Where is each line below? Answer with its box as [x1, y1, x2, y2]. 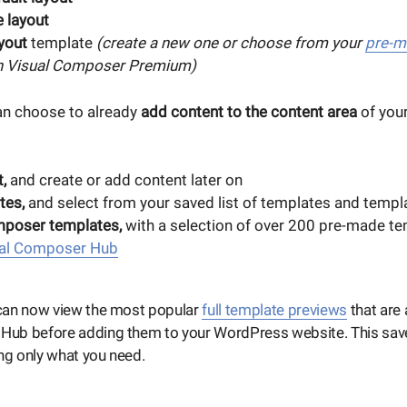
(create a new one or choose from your [95, 34, 365, 53]
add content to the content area [141, 102, 357, 121]
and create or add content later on [5, 171, 243, 190]
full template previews [202, 300, 347, 319]
